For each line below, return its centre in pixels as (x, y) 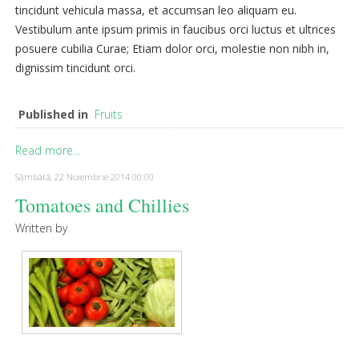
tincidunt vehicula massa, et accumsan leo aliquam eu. (156, 10)
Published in (53, 115)
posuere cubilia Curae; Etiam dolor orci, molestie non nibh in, (172, 49)
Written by (41, 228)
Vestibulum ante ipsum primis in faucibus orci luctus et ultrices (175, 30)
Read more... (48, 151)
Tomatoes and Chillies (102, 206)
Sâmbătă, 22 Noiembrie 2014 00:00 (85, 177)
